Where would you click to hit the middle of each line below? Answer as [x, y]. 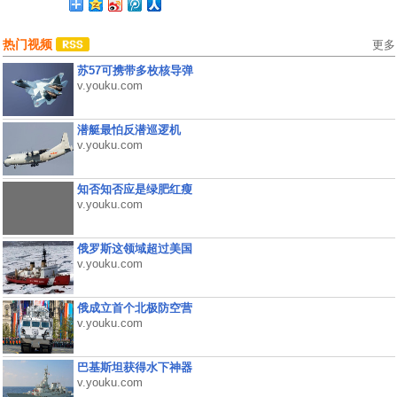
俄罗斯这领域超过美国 [134, 249]
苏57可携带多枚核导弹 [135, 70]
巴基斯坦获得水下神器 [134, 367]
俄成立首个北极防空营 [134, 308]
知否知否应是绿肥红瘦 [134, 189]
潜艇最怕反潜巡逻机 [128, 130]
